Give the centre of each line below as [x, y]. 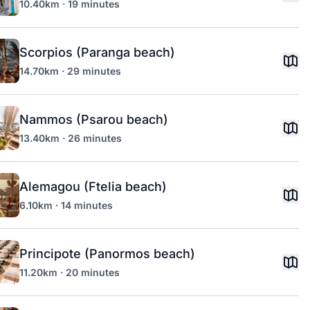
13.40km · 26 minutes [71, 138]
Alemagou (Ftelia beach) [93, 186]
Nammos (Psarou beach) [94, 119]
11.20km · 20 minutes [70, 272]
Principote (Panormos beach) [107, 254]
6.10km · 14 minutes [66, 205]
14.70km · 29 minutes [70, 71]
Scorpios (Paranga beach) [97, 52]
